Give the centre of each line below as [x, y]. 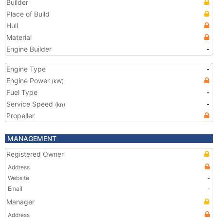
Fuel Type [22, 92]
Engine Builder [29, 49]
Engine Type [26, 69]
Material [19, 37]
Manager [20, 202]
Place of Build [28, 14]
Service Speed [31, 104]
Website [18, 178]
